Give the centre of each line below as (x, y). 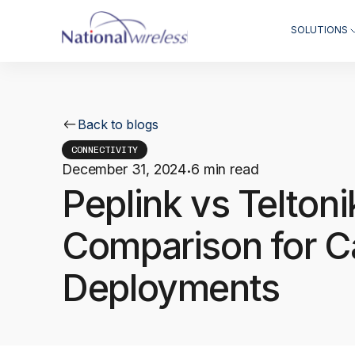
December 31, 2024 (124, 170)
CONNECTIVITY (105, 149)
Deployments (171, 288)
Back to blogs (118, 124)
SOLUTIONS (319, 31)
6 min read (225, 170)
